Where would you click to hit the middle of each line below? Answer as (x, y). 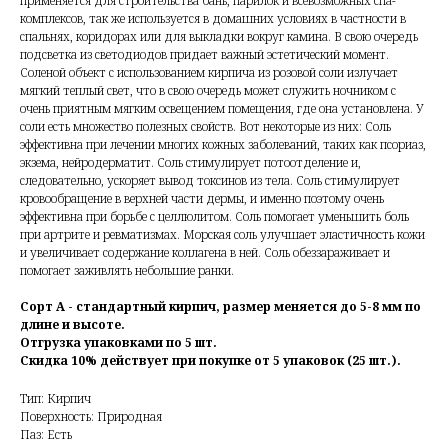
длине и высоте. (72, 325)
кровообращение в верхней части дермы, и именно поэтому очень (202, 199)
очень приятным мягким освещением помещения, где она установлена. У (222, 109)
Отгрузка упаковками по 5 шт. (118, 343)
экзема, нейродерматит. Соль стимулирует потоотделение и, (190, 163)
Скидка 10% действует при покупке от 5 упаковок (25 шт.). (210, 361)
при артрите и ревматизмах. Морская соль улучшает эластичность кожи (222, 235)
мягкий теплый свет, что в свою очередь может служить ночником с (208, 91)
